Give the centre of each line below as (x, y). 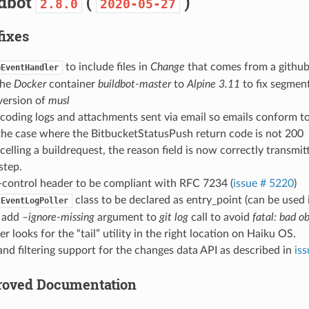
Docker (30, 84)
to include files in (106, 67)
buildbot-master (134, 84)
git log (173, 217)
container (72, 84)
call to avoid (220, 217)
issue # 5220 (263, 183)
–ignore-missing (58, 217)
